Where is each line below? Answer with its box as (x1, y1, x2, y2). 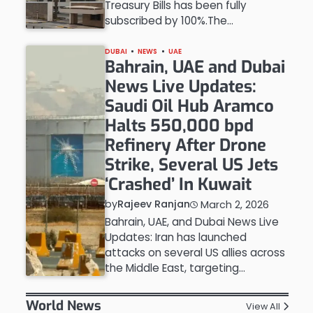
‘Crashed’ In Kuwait (104, 173, 252, 196)
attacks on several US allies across (104, 245, 285, 260)
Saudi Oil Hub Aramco (104, 95, 274, 117)
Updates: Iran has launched (104, 230, 247, 245)
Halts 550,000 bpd (104, 115, 254, 137)
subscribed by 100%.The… (104, 13, 233, 28)
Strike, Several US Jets (104, 154, 278, 176)
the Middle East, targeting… (104, 261, 245, 275)
